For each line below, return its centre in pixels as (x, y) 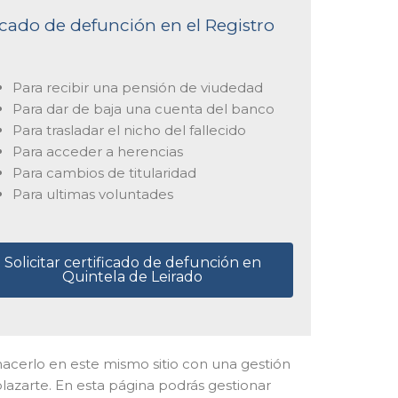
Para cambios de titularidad (104, 172)
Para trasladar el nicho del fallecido (129, 130)
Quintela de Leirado (133, 277)
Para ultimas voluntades (92, 194)
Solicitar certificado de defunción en (132, 263)
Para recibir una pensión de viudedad (137, 87)
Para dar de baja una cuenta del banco (143, 108)
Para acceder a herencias (97, 151)
